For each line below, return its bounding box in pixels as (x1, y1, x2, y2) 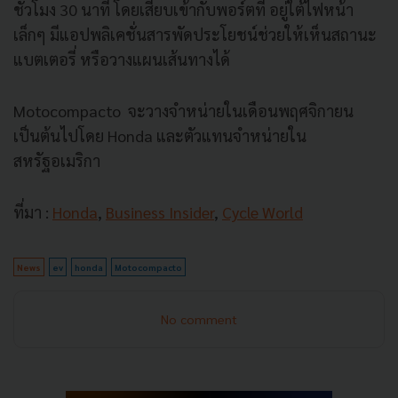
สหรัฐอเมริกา (13, 150, 100, 171)
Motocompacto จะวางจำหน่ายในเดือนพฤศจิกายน (13, 100, 354, 122)
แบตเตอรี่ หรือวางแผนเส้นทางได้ (13, 49, 230, 70)
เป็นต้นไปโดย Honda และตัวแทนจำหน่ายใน (13, 125, 306, 147)
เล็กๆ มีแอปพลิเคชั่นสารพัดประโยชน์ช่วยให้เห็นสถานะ (13, 24, 377, 45)
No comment (161, 311, 237, 328)
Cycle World (222, 202, 303, 223)
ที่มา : (13, 202, 52, 223)
